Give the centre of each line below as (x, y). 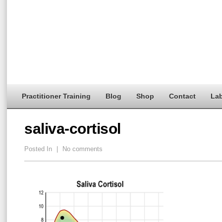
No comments (82, 149)
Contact (182, 96)
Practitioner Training (56, 96)
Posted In (39, 149)
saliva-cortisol (73, 129)
